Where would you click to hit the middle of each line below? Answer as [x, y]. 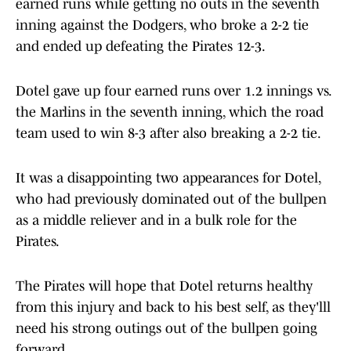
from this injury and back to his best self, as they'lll [173, 308]
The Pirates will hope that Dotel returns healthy [164, 286]
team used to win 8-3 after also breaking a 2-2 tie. [168, 134]
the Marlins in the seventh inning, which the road [170, 112]
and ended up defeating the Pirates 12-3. [141, 47]
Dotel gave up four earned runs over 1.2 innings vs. [173, 91]
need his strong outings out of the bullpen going [166, 329]
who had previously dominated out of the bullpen [171, 199]
